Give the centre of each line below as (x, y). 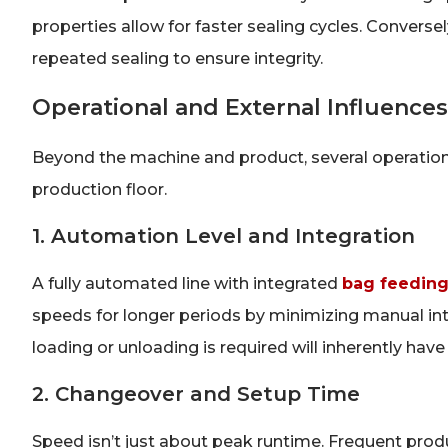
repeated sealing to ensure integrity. (177, 59)
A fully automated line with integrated (187, 283)
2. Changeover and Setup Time (196, 394)
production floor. (99, 189)
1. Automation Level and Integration (223, 235)
